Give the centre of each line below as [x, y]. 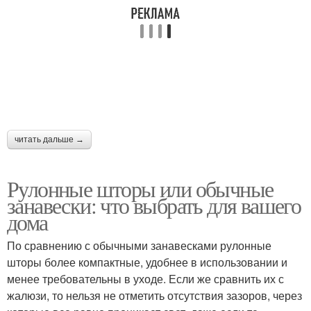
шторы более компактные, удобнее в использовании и [147, 262]
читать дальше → [49, 140]
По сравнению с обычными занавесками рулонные [139, 246]
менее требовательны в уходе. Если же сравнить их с [145, 279]
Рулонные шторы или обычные [140, 189]
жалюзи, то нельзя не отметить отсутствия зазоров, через [154, 296]
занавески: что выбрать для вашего [154, 205]
